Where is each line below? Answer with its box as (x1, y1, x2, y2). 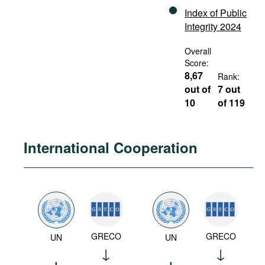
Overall (185, 45, 211, 57)
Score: (185, 57, 209, 69)
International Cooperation (24, 137, 198, 157)
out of (185, 82, 211, 96)
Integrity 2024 (185, 20, 241, 33)
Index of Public (185, 6, 247, 20)
